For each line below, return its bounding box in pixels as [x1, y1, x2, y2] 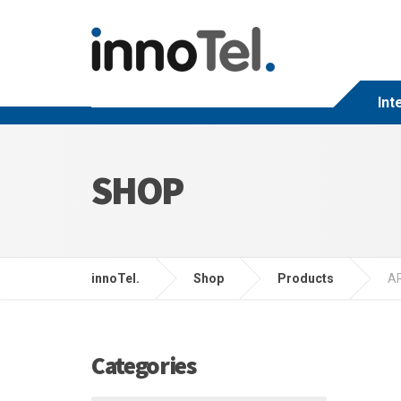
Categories [91, 350, 196, 380]
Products [277, 271, 334, 286]
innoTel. [91, 271, 140, 286]
